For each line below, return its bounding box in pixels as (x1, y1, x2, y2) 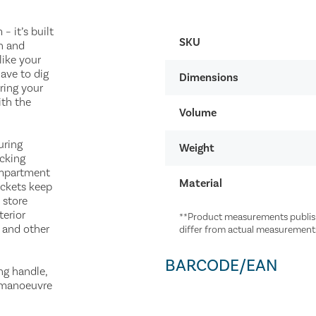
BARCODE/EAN (165, 254, 278, 276)
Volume (179, 105, 217, 120)
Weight (179, 140, 214, 155)
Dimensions (179, 70, 238, 85)
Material (179, 176, 222, 190)
